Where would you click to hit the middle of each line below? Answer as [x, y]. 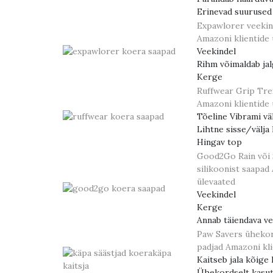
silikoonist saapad [233, 169]
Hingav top [219, 142]
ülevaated [216, 182]
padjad [210, 247]
